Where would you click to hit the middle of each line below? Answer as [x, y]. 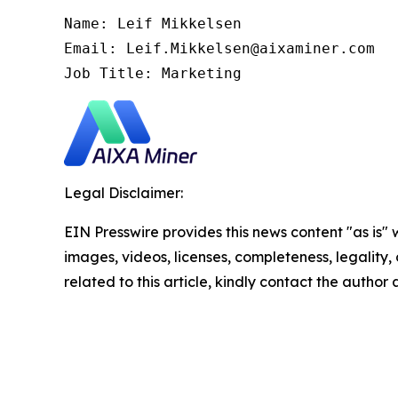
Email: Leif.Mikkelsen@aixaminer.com [219, 48]
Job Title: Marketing [153, 73]
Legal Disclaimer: [123, 193]
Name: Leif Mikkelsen [153, 24]
